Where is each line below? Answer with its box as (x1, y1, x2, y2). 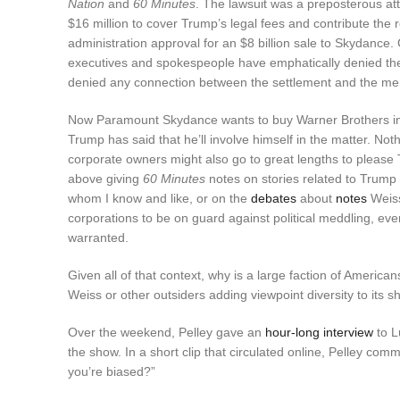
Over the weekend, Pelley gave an (68, 324, 265, 339)
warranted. (68, 229, 129, 245)
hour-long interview (265, 324, 373, 339)
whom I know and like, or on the (68, 190, 251, 205)
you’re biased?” (68, 363, 155, 379)
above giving (68, 171, 143, 186)
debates (251, 190, 296, 205)
